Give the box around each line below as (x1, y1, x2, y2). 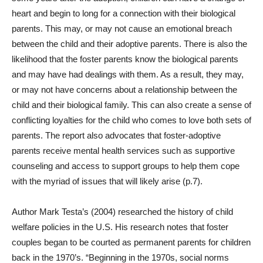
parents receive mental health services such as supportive (12, 146, 235, 156)
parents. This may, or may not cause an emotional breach (12, 23, 232, 33)
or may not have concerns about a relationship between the (12, 85, 237, 95)
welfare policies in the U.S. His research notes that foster (12, 222, 228, 232)
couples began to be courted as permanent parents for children (12, 237, 251, 247)
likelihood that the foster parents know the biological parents (12, 54, 238, 64)
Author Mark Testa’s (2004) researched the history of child (12, 207, 233, 217)
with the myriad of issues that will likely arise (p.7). (12, 176, 203, 186)
